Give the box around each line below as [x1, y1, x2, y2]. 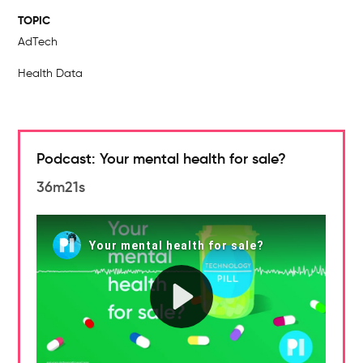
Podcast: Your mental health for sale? [36, 150, 287, 168]
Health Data [18, 66, 83, 80]
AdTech [18, 35, 58, 49]
